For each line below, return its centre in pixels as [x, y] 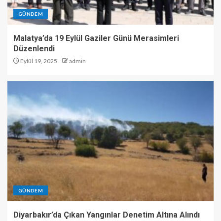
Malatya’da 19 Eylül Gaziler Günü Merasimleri [96, 38]
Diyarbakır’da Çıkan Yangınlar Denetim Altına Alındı [107, 215]
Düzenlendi [34, 48]
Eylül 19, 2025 [38, 61]
